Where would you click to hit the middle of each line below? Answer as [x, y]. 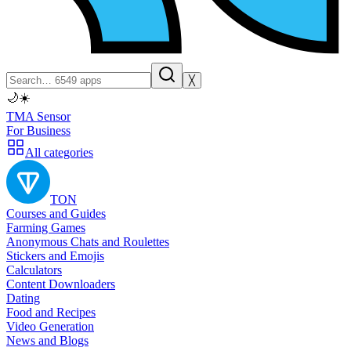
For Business [38, 130]
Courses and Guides [56, 213]
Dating [23, 298]
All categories [59, 152]
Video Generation [50, 326]
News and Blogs [47, 340]
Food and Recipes [51, 312]
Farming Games [46, 228]
